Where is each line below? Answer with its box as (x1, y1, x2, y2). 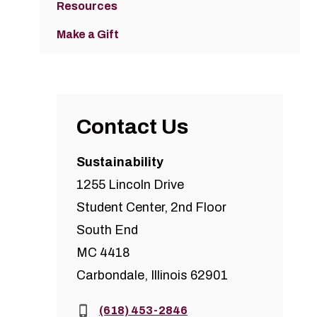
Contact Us (76, 115, 188, 139)
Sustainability (76, 155, 163, 170)
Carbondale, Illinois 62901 (76, 268, 228, 283)
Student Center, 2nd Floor (76, 200, 226, 215)
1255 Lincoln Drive (76, 178, 184, 192)
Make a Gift (57, 28, 119, 41)
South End (76, 223, 138, 238)
